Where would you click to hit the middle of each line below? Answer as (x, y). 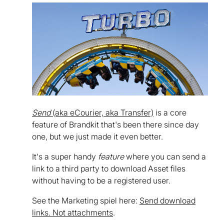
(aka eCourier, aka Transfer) (102, 112)
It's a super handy (65, 156)
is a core (170, 112)
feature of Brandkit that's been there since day (115, 124)
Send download (167, 200)
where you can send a (165, 156)
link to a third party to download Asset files (109, 168)
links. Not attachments (72, 212)
